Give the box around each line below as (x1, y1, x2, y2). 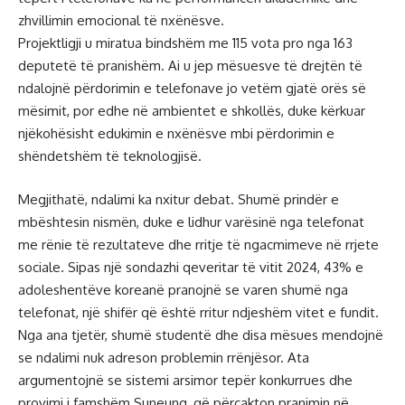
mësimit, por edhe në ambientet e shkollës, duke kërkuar (18, 102, 365, 120)
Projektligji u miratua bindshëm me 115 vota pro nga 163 (18, 34, 353, 52)
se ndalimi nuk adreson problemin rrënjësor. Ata (18, 348, 309, 366)
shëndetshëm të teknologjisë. (18, 147, 202, 165)
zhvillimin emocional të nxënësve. (18, 12, 224, 30)
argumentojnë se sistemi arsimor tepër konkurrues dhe (18, 371, 353, 389)
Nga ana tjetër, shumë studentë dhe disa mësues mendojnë (18, 325, 383, 344)
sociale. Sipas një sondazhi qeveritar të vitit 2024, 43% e (18, 258, 363, 276)
